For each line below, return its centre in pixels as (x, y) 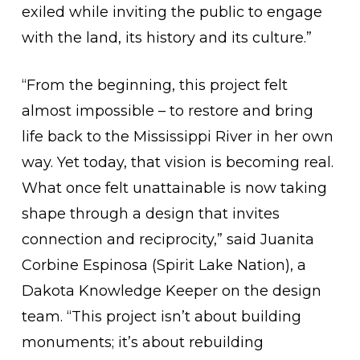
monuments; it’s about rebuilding (142, 342)
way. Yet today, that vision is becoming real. (177, 162)
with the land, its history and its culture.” (168, 38)
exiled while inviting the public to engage (172, 12)
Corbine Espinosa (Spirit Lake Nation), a (164, 265)
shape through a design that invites (150, 214)
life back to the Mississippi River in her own (177, 137)
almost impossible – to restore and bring (167, 111)
